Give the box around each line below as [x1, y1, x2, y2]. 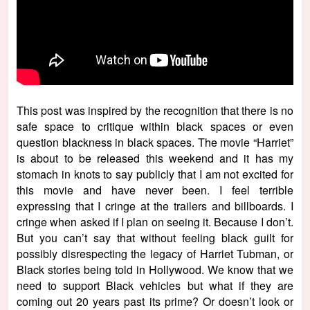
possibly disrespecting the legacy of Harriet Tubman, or [17, 245, 293, 262]
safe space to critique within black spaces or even [17, 118, 293, 134]
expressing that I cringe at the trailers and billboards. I [17, 197, 293, 214]
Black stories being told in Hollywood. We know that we [17, 261, 293, 277]
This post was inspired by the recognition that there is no [17, 102, 293, 118]
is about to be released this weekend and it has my [17, 149, 293, 166]
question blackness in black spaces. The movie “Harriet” [17, 134, 293, 150]
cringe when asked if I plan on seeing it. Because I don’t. [17, 213, 293, 230]
